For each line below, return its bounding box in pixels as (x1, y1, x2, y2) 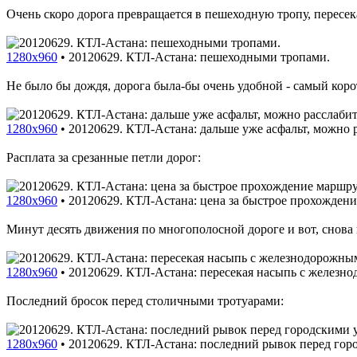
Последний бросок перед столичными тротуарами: (6, 293, 284, 308)
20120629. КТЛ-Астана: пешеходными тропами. (69, 49, 330, 64)
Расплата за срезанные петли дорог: (6, 150, 201, 164)
